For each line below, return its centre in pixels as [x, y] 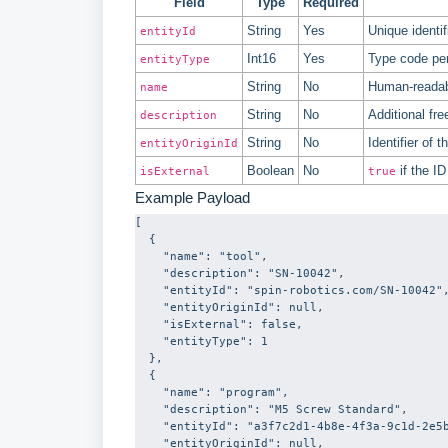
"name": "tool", [149, 255]
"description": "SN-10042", [149, 272]
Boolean [270, 170]
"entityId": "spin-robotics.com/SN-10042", [149, 289]
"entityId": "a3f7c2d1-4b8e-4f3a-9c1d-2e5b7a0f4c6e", [149, 425]
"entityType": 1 [149, 340]
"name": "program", [149, 391]
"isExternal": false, [149, 323]
